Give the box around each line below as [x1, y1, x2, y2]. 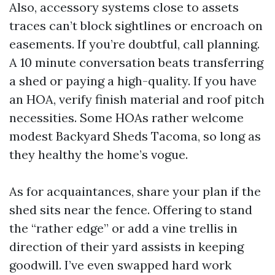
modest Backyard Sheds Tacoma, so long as [9, 128, 261, 144]
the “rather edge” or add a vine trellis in [9, 220, 238, 236]
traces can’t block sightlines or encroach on [9, 17, 263, 33]
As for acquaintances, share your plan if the [9, 183, 261, 199]
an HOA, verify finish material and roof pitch [9, 91, 265, 107]
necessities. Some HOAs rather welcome [9, 109, 244, 125]
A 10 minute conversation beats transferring [9, 54, 263, 70]
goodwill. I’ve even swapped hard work [9, 257, 231, 273]
